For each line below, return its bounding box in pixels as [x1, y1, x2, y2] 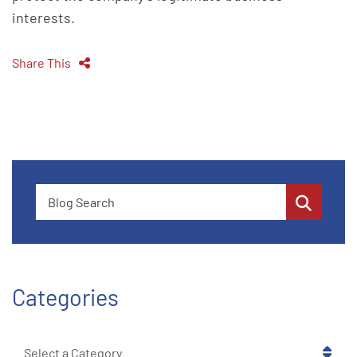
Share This [12, 55, 71, 70]
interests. [12, 9, 75, 26]
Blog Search [35, 186, 102, 202]
